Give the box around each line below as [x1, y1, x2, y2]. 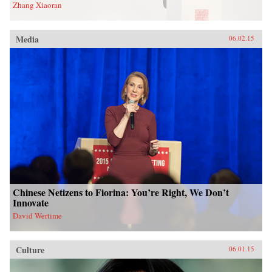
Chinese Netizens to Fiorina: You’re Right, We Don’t [13, 185, 229, 199]
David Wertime [13, 209, 62, 221]
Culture [16, 243, 44, 256]
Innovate [13, 195, 49, 209]
